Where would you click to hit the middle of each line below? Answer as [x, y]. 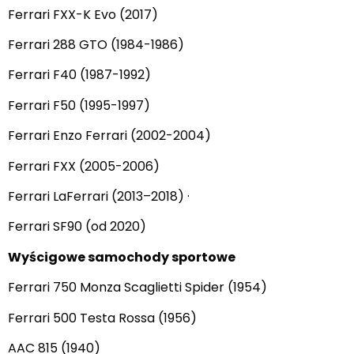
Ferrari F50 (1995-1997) [79, 105]
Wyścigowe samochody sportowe [122, 257]
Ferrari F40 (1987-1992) [79, 75]
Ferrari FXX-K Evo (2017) [83, 14]
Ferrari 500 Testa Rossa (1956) [102, 318]
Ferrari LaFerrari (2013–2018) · [99, 196]
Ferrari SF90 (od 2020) [77, 227]
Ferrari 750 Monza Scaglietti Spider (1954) [137, 288]
